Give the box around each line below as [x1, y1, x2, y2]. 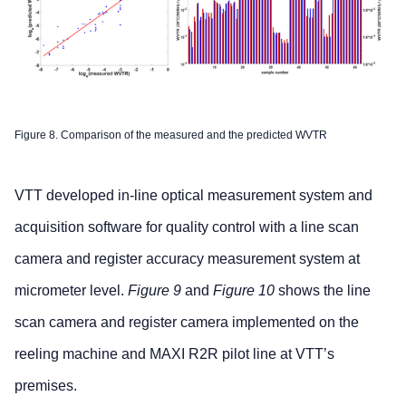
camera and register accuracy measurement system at [14, 250, 360, 266]
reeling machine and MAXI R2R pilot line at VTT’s [14, 345, 334, 362]
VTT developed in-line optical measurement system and [14, 187, 372, 203]
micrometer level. [14, 282, 128, 298]
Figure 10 [213, 282, 275, 298]
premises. [14, 377, 77, 393]
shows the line [275, 282, 371, 298]
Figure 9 [128, 282, 181, 298]
